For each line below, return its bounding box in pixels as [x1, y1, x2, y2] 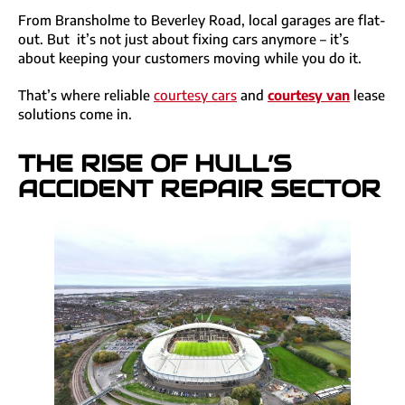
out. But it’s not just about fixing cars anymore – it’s [18, 31, 349, 48]
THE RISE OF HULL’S [18, 149, 291, 179]
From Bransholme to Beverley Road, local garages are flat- [18, 12, 385, 29]
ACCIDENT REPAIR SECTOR [18, 174, 381, 204]
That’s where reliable [18, 87, 154, 104]
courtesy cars [154, 87, 237, 104]
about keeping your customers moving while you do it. [18, 50, 362, 67]
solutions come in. [18, 106, 132, 123]
